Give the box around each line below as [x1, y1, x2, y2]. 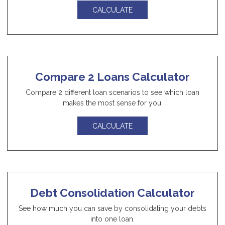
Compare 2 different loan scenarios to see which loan [26, 88, 199, 97]
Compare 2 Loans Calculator [35, 70, 190, 84]
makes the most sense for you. [62, 99, 163, 107]
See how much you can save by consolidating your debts [19, 204, 206, 212]
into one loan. [90, 214, 135, 223]
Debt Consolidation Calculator [30, 186, 195, 199]
